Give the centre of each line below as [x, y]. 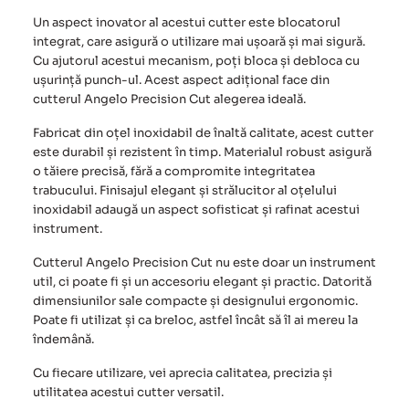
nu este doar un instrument [294, 263]
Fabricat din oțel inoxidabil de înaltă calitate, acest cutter [203, 133]
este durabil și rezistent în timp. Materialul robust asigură [202, 152]
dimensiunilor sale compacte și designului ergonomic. [195, 301]
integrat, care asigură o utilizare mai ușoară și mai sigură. [199, 42]
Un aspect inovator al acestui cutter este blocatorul [187, 23]
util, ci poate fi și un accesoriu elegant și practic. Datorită [202, 282]
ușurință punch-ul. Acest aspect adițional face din [181, 80]
